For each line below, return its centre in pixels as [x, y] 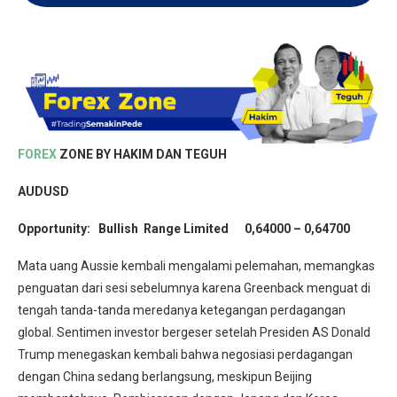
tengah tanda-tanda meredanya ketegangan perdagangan [182, 311]
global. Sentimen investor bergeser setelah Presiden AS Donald [194, 333]
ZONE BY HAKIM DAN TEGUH [142, 155]
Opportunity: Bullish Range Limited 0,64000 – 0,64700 [184, 229]
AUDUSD [43, 192]
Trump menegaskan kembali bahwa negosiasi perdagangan [185, 355]
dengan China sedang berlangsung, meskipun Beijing [165, 377]
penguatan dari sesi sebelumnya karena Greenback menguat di [194, 288]
